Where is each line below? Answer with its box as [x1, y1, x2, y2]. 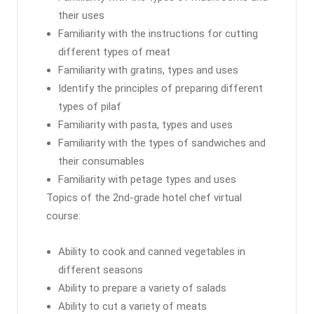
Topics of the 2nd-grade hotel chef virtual [46, 191, 242, 204]
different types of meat [58, 46, 170, 58]
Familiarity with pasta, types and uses [58, 118, 233, 131]
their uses [58, 9, 104, 22]
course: [46, 210, 81, 222]
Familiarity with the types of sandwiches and [58, 137, 266, 149]
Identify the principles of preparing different [58, 82, 263, 95]
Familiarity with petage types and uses [58, 173, 236, 186]
